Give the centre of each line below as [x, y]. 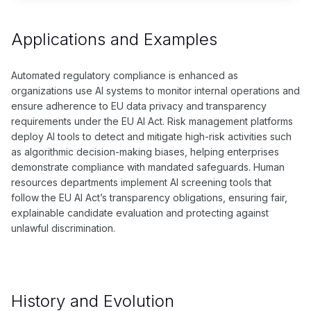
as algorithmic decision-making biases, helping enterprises [145, 152]
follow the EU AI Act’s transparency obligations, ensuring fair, [149, 198]
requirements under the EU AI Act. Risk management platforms [152, 121]
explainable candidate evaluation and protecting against [140, 213]
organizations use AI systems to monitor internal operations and [155, 91]
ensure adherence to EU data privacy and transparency [139, 106]
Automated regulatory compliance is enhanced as [125, 76]
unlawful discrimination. [63, 228]
